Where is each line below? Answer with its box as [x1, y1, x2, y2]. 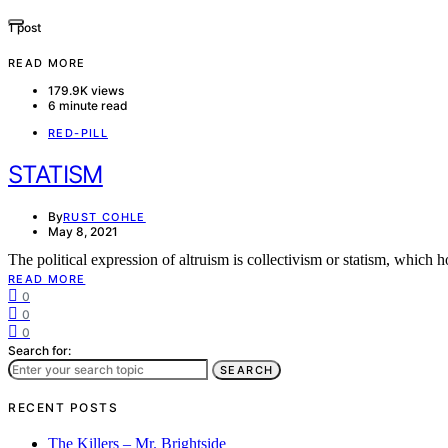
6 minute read [48, 98, 128, 114]
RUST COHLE [63, 210, 146, 224]
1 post [8, 20, 41, 36]
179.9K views [48, 83, 124, 99]
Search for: [8, 343, 71, 358]
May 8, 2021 [48, 224, 118, 239]
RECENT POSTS [8, 400, 118, 416]
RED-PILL [48, 126, 108, 141]
